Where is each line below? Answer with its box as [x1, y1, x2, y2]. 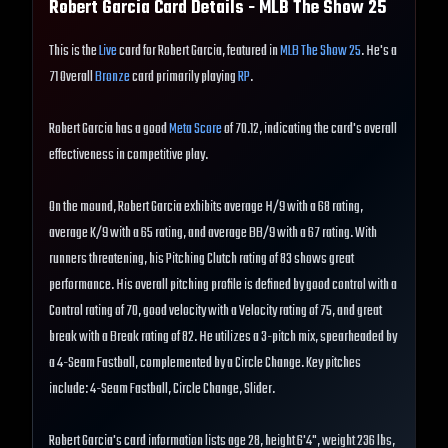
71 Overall [49, 66, 95, 90]
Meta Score [169, 118, 222, 142]
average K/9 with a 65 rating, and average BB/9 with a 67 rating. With [49, 222, 377, 246]
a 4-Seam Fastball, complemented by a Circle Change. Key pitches [49, 352, 361, 376]
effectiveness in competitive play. [49, 144, 208, 168]
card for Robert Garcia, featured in [117, 40, 280, 64]
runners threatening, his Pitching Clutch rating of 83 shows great [49, 248, 354, 272]
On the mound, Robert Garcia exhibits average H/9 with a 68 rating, [49, 196, 363, 220]
